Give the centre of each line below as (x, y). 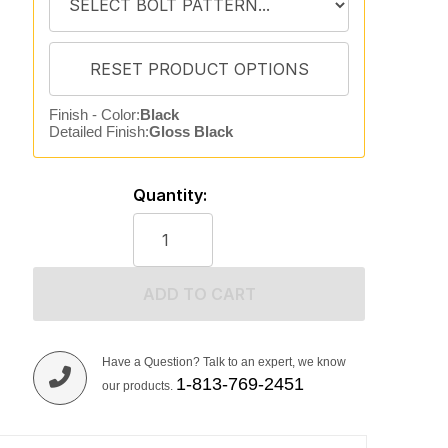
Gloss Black (190, 131)
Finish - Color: (94, 114)
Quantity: (169, 195)
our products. (138, 386)
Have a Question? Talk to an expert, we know (223, 362)
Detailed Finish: (98, 131)
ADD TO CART (199, 294)
